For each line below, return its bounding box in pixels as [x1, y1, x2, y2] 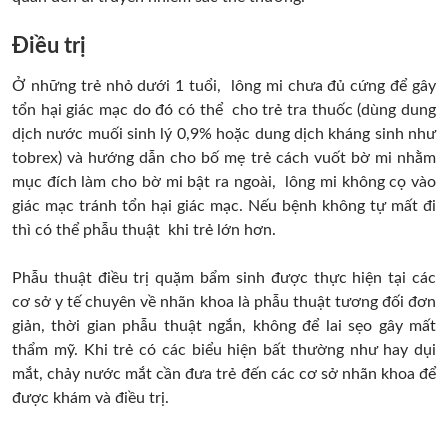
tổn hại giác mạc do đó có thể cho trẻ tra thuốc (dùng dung [12, 102, 436, 119]
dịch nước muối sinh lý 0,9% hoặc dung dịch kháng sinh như [12, 126, 436, 143]
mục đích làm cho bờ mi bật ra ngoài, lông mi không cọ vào [12, 174, 436, 191]
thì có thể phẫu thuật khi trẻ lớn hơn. [12, 222, 276, 239]
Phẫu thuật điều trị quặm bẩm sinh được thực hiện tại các [12, 270, 436, 287]
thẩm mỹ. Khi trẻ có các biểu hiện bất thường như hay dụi [12, 342, 436, 359]
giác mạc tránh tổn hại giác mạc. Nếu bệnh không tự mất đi [12, 198, 436, 215]
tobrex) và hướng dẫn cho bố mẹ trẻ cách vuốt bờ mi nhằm [12, 150, 436, 167]
